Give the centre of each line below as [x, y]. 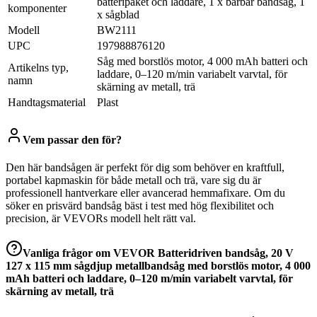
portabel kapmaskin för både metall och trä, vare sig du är [133, 180]
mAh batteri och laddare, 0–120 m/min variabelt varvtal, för [149, 279]
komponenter [37, 8]
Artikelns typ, [38, 68]
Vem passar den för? [72, 139]
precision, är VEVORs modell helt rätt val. [101, 218]
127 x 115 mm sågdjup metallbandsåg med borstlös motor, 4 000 [158, 266]
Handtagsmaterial [47, 103]
